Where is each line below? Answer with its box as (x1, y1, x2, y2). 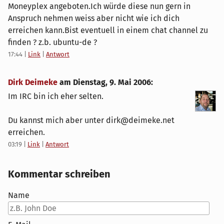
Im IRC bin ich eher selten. (8, 91, 103, 101)
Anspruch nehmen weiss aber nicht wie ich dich (8, 13, 179, 23)
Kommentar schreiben (8, 167, 110, 180)
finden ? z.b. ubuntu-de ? (8, 37, 97, 47)
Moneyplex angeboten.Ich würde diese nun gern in (8, 1, 190, 11)
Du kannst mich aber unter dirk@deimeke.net (8, 115, 174, 125)
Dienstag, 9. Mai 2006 (73, 77, 151, 87)
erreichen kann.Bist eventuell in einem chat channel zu (8, 25, 208, 35)
